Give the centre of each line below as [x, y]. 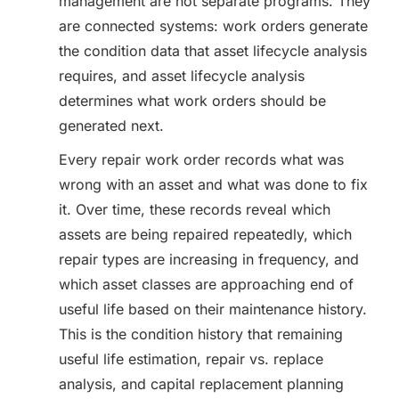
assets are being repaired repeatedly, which [205, 234]
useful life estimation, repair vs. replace [191, 359]
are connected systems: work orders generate [213, 26]
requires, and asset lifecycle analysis [182, 76]
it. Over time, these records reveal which [195, 209]
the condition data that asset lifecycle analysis [213, 51]
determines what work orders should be [192, 101]
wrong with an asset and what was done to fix [213, 184]
